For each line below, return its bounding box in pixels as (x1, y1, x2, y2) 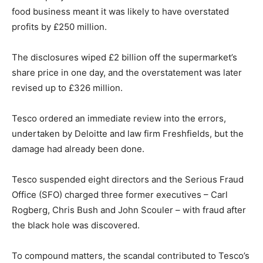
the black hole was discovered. (12, 220, 140, 231)
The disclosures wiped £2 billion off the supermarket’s (12, 52, 237, 63)
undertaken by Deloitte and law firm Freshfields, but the (12, 128, 244, 140)
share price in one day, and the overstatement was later (12, 67, 242, 79)
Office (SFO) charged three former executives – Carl (12, 189, 228, 201)
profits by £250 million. (12, 21, 107, 33)
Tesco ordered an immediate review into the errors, (12, 113, 226, 124)
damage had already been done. (12, 143, 144, 155)
